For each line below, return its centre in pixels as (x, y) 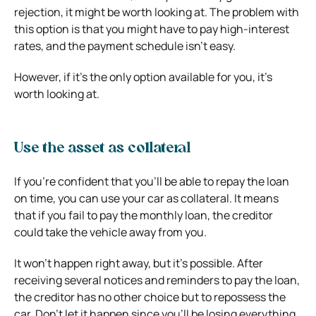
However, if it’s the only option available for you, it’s (143, 77)
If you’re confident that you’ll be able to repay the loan (152, 181)
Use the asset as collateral (102, 148)
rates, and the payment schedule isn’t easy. (125, 45)
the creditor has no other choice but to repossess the (150, 297)
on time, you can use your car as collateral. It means (146, 198)
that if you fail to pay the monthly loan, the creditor (144, 215)
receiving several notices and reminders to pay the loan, (157, 280)
